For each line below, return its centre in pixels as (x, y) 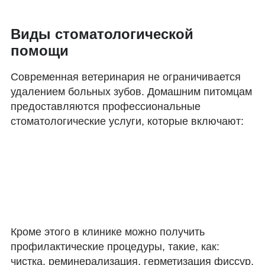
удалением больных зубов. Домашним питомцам (131, 91)
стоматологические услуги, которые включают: (127, 121)
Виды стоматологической (102, 34)
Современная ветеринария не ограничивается (126, 77)
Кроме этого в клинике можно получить (108, 232)
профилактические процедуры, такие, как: (115, 247)
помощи (40, 50)
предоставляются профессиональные (106, 106)
